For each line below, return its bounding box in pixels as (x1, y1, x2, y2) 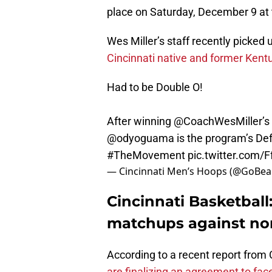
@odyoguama (107, 132, 174, 145)
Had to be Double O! (107, 81, 203, 94)
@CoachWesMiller (174, 115, 262, 128)
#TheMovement (107, 149, 185, 162)
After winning (107, 115, 174, 128)
